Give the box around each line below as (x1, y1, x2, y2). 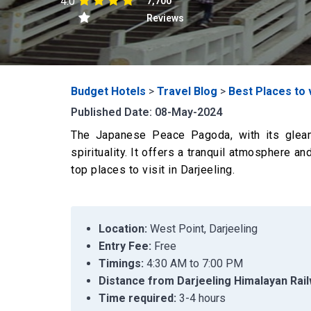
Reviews (146, 12, 185, 24)
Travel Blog (157, 85, 217, 98)
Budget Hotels (71, 85, 146, 98)
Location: (99, 222, 147, 235)
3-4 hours (176, 292, 226, 305)
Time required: (99, 292, 176, 305)
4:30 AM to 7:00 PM (144, 257, 243, 270)
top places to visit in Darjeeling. (71, 163, 235, 176)
